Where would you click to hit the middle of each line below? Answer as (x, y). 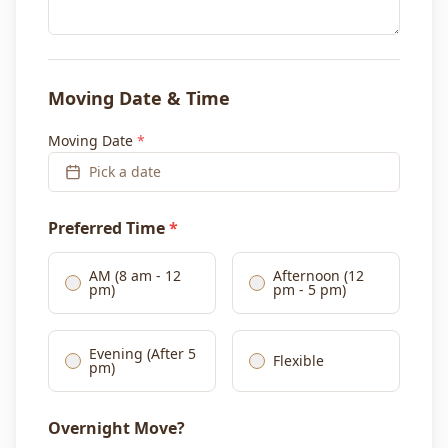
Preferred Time (108, 228)
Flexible (298, 361)
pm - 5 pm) (309, 290)
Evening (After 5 (142, 354)
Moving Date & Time (139, 98)
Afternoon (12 (318, 276)
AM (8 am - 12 (135, 276)
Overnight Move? (116, 428)
